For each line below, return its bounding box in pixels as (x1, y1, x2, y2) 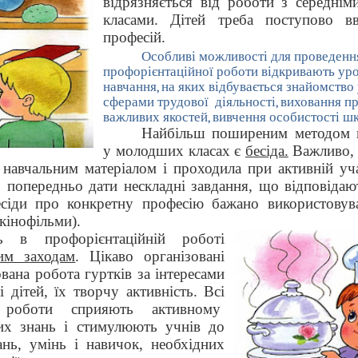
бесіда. (245, 141, 288, 159)
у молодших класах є (103, 141, 245, 159)
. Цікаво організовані (75, 247, 225, 265)
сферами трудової (103, 93, 209, 109)
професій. (103, 29, 166, 46)
